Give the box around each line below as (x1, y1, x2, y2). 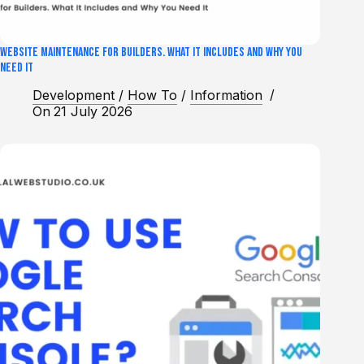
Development (32, 87, 115, 104)
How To (128, 87, 177, 104)
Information (190, 87, 262, 104)
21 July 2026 (54, 103, 133, 120)
